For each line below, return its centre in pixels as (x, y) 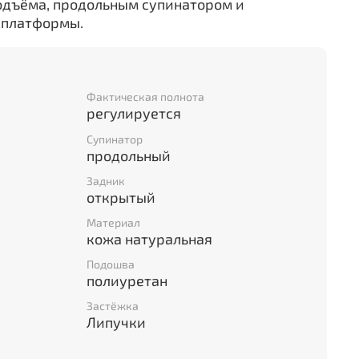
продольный (129, 155)
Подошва (111, 264)
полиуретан (127, 281)
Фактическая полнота (145, 97)
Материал (113, 222)
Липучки (116, 323)
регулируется (134, 113)
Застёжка (113, 306)
